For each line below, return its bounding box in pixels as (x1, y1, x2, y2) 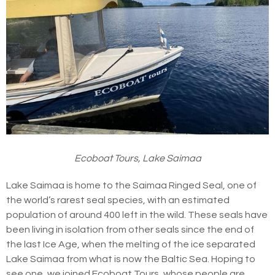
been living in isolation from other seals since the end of (6, 224, 254, 234)
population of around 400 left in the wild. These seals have (6, 209, 268, 220)
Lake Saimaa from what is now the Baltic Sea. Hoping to (6, 254, 255, 264)
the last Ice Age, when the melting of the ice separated (6, 239, 255, 249)
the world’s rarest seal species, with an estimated (6, 195, 230, 205)
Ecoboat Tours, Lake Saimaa (74, 153, 201, 163)
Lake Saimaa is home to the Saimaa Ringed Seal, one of (6, 180, 257, 190)
